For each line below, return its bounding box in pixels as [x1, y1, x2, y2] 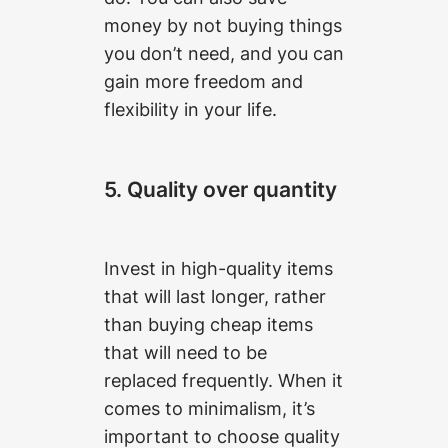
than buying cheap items [104, 313, 313, 336]
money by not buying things [104, 13, 342, 36]
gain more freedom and [104, 69, 303, 92]
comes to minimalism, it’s [104, 397, 315, 420]
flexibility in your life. [104, 97, 277, 120]
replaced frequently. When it [104, 369, 343, 392]
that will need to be [104, 341, 267, 364]
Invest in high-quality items [104, 257, 333, 280]
